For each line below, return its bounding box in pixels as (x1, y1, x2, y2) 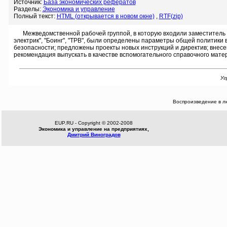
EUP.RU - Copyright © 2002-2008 (55, 120, 133, 126)
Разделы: (13, 6, 43, 13)
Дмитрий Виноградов (67, 132, 121, 137)
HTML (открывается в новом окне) (56, 13, 155, 20)
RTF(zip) (159, 13, 183, 20)
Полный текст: (13, 13, 57, 20)
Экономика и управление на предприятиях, (39, 126, 149, 132)
